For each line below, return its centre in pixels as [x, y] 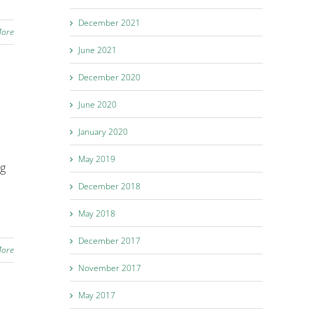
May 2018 [97, 213]
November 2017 [110, 268]
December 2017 [109, 240]
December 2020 [109, 77]
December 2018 [109, 186]
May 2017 [97, 295]
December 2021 [109, 22]
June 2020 [97, 104]
